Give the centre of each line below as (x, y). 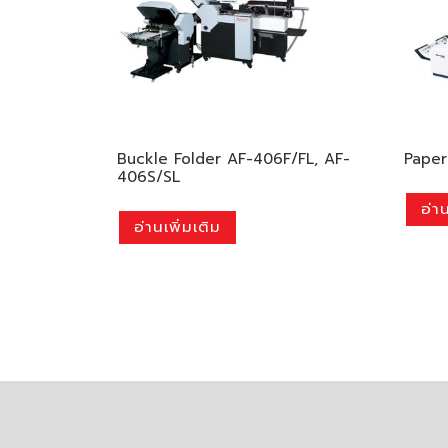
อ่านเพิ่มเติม (177, 227)
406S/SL (148, 177)
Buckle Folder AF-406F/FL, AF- (233, 159)
